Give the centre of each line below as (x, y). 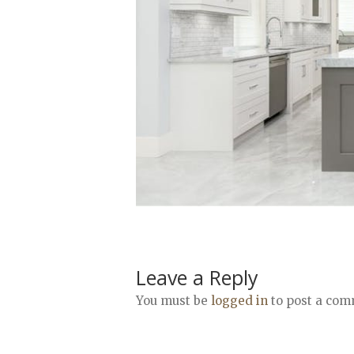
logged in (239, 300)
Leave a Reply (197, 277)
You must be (173, 300)
